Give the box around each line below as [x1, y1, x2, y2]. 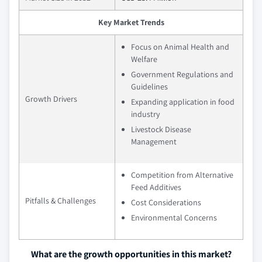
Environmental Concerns [131, 212, 217, 223]
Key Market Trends [98, 17, 164, 28]
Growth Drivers [25, 94, 77, 105]
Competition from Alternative [131, 170, 233, 181]
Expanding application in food [131, 96, 235, 108]
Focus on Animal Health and [131, 42, 229, 53]
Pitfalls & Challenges [25, 195, 96, 206]
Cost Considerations [131, 197, 201, 208]
